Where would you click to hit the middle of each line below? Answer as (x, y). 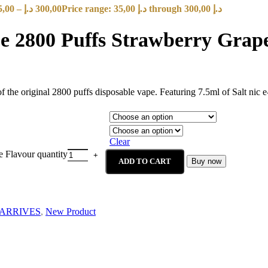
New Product (71, 211)
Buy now (206, 161)
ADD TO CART (145, 161)
